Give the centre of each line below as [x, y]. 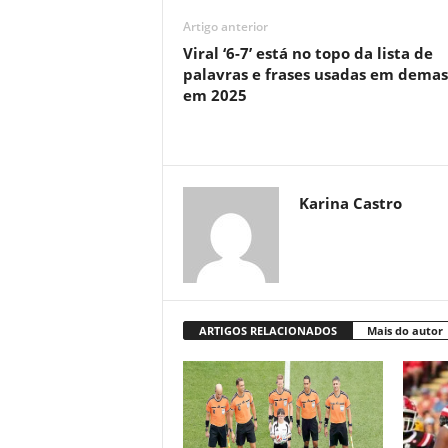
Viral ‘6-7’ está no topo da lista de [307, 53]
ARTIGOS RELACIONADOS [267, 331]
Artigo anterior [225, 27]
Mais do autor [404, 331]
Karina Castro [350, 203]
